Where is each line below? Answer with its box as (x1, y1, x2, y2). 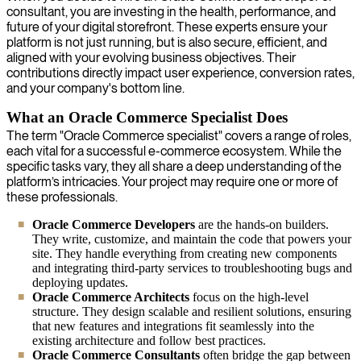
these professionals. (6, 189, 118, 205)
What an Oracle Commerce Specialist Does (6, 108, 288, 126)
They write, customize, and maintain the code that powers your (32, 231, 351, 246)
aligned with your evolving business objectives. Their (6, 49, 296, 65)
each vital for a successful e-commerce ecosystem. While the (6, 143, 342, 159)
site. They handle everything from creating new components (32, 246, 337, 260)
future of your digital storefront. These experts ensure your (6, 19, 327, 35)
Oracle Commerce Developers (32, 217, 195, 231)
